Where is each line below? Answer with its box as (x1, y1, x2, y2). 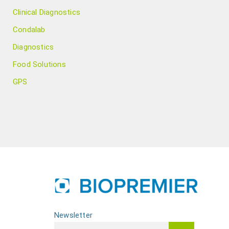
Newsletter (54, 211, 93, 220)
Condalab (13, 25, 45, 34)
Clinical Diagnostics (13, 8, 80, 17)
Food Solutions (13, 60, 66, 69)
